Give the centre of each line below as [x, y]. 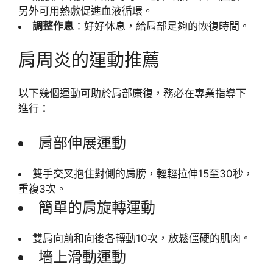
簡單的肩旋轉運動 [97, 207]
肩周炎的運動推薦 [89, 60]
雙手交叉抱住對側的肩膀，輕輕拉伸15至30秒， [143, 173]
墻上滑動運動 [82, 257]
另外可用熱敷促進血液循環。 [86, 11]
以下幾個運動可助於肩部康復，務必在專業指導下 [132, 94]
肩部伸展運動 [82, 143]
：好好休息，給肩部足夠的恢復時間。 [162, 27]
